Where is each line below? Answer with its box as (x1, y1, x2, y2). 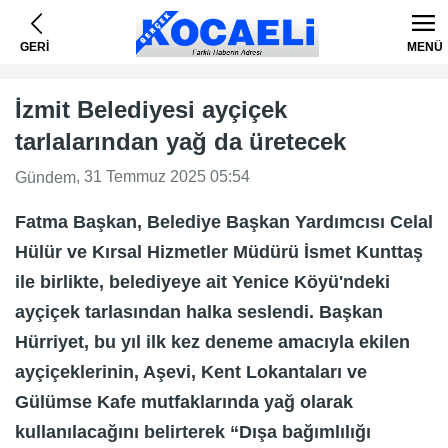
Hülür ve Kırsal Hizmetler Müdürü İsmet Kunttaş (15, 241, 423, 262)
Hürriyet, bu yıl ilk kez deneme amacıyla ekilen (15, 331, 410, 352)
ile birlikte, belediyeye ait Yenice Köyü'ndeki (15, 271, 390, 292)
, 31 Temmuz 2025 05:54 (76, 168, 250, 185)
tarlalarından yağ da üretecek (15, 128, 346, 155)
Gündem (15, 168, 76, 186)
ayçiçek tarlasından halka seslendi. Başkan (15, 301, 383, 322)
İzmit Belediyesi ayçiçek (15, 96, 287, 123)
